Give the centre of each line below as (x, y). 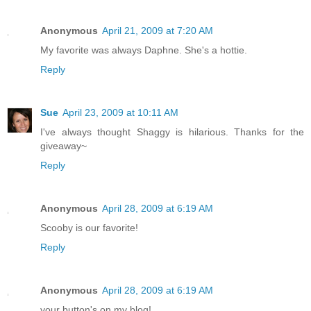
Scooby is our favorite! (89, 227)
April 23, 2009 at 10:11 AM (120, 112)
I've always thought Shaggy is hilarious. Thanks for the (172, 132)
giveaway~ (64, 145)
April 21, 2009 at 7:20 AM (158, 30)
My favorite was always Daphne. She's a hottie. (144, 50)
